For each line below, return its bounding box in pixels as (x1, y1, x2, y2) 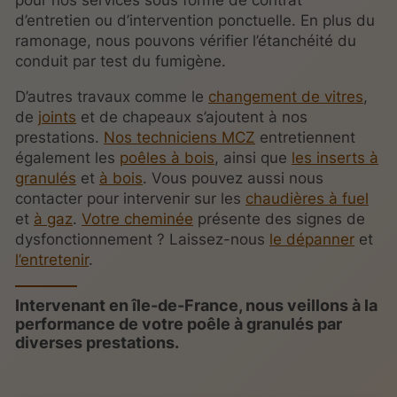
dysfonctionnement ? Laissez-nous (15, 230, 270, 249)
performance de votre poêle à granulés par (15, 315, 343, 334)
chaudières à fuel (245, 190, 370, 208)
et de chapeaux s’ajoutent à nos (76, 108, 308, 127)
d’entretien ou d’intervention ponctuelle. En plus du (15, 12, 376, 30)
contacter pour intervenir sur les (15, 190, 246, 208)
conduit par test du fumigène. (15, 52, 227, 71)
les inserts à (292, 149, 379, 167)
